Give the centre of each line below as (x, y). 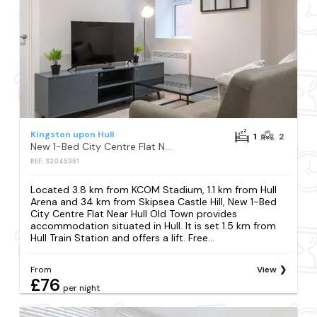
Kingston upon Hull (73, 134)
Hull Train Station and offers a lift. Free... (123, 238)
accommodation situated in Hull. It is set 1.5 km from (154, 226)
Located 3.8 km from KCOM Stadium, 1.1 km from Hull (154, 190)
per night (82, 288)
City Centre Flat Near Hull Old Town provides (134, 214)
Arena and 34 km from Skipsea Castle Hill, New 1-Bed (154, 202)
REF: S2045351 (55, 161)
